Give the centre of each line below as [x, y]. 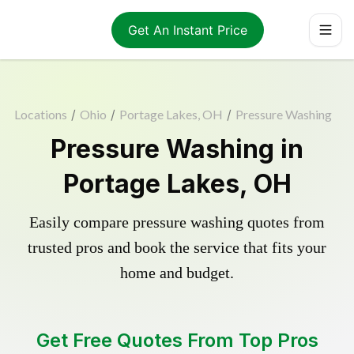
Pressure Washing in [177, 149]
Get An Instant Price [187, 30]
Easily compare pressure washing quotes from [177, 222]
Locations [41, 114]
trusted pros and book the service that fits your [177, 247]
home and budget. [177, 273]
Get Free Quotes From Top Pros [177, 340]
